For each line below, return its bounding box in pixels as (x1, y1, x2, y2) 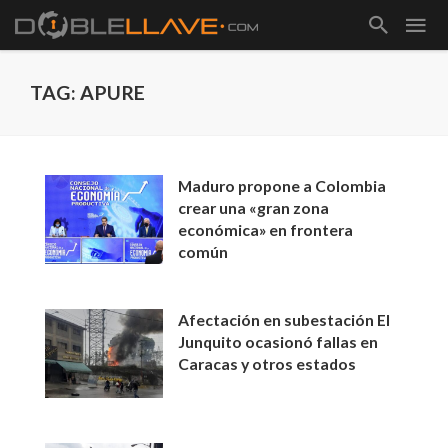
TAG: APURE (30, 81, 145, 104)
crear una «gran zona (178, 198, 330, 217)
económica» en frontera (178, 220, 354, 239)
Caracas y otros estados (178, 354, 357, 374)
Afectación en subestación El (178, 310, 391, 330)
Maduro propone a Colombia (178, 176, 387, 195)
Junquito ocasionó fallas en (178, 332, 379, 352)
